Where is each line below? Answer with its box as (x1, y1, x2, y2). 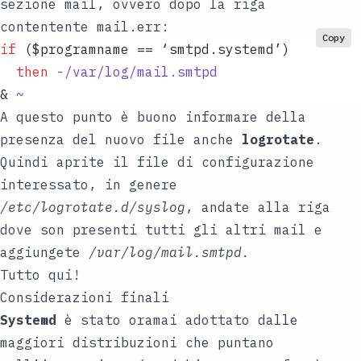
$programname (32, 40, 129, 57)
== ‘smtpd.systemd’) (129, 40, 306, 57)
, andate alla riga (185, 198, 330, 215)
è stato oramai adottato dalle (56, 311, 298, 328)
